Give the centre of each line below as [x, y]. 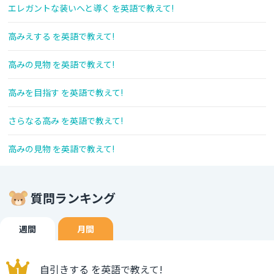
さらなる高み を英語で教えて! [65, 121]
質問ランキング [73, 198]
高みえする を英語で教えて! [61, 36]
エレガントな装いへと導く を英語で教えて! [91, 8]
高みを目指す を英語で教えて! [65, 93]
